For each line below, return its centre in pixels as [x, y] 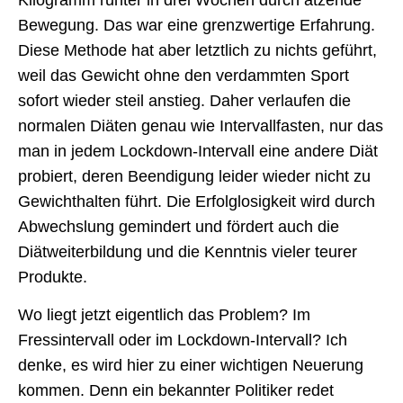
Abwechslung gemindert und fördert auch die [179, 226]
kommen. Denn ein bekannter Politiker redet [176, 391]
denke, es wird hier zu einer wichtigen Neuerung [191, 366]
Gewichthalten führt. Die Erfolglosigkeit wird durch [197, 201]
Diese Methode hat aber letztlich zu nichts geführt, [197, 50]
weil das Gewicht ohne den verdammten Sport [184, 75]
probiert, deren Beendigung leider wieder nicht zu [194, 176]
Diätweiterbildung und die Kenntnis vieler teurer [188, 251]
